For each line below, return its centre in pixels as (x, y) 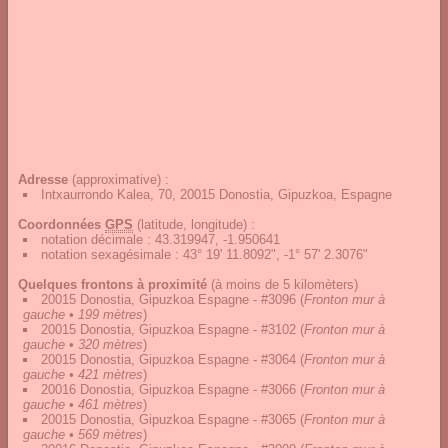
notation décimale (94, 239)
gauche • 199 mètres (83, 314)
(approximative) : (118, 179)
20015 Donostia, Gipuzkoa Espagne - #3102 (168, 329)
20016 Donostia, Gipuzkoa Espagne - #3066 (168, 389)
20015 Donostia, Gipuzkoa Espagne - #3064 (168, 359)
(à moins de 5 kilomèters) (282, 284)
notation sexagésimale (108, 254)
